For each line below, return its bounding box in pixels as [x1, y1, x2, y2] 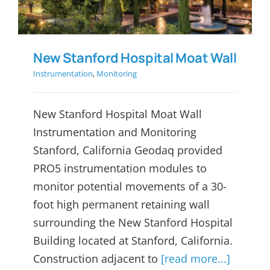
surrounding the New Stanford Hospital [33, 215, 233, 230]
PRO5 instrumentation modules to [33, 161, 207, 176]
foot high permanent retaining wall [33, 197, 210, 212]
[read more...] [161, 251, 230, 266]
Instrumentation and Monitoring [33, 125, 196, 140]
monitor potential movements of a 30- [33, 179, 227, 194]
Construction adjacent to [33, 251, 161, 266]
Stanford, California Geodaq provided [33, 143, 222, 158]
